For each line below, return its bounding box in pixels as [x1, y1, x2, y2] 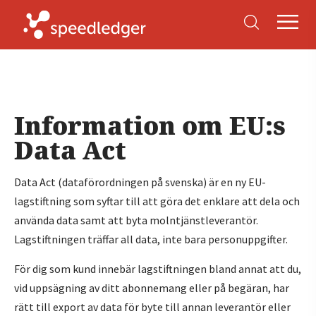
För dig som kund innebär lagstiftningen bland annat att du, [14, 262, 301, 276]
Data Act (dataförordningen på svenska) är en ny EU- [14, 175, 266, 189]
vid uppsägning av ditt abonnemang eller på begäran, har [14, 281, 289, 295]
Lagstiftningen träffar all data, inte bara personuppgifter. [14, 232, 288, 246]
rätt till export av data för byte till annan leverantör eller [14, 300, 291, 314]
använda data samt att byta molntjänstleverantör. [14, 213, 258, 227]
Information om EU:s [14, 109, 286, 142]
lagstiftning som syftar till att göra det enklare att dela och [14, 194, 300, 208]
